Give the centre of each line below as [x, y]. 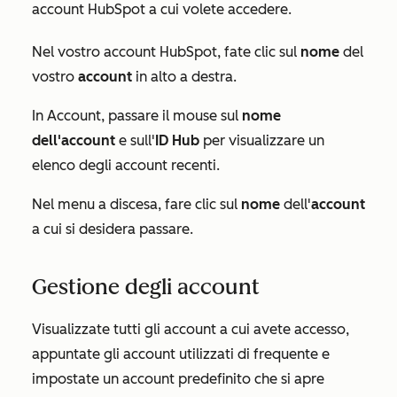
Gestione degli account [146, 287]
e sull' [135, 141]
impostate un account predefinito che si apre [178, 379]
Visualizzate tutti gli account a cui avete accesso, [191, 330]
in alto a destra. [184, 77]
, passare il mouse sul [171, 116]
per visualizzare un [262, 141]
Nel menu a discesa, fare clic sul [136, 205]
